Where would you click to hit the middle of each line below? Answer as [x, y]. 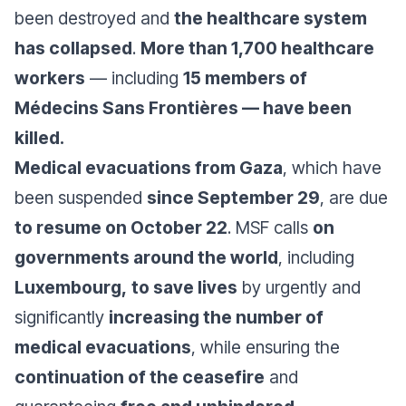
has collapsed [73, 48]
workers [50, 78]
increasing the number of [216, 317]
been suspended [81, 198]
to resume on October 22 [121, 227]
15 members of [245, 78]
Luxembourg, [71, 287]
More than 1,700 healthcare [257, 48]
